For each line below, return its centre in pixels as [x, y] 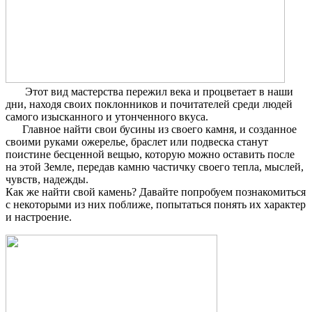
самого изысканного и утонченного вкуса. [107, 117]
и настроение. [39, 217]
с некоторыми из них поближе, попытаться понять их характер [156, 205]
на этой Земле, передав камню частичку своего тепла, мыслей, [155, 167]
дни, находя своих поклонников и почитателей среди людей [149, 104]
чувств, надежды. [47, 180]
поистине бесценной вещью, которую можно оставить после [150, 155]
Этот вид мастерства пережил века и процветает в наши [149, 92]
